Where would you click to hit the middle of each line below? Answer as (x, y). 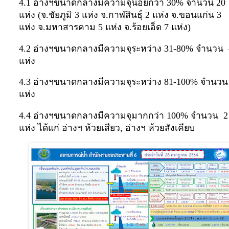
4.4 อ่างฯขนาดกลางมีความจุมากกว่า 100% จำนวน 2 (123, 115)
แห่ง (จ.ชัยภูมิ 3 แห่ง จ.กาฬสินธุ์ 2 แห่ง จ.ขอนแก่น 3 (120, 15)
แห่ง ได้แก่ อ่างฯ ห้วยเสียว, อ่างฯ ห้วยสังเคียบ (107, 128)
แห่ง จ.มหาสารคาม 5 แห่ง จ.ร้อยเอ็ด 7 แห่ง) (106, 27)
